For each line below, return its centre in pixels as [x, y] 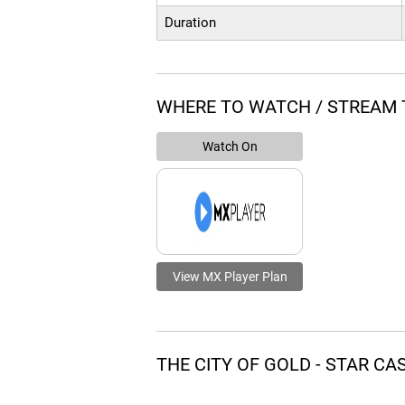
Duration [191, 23]
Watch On [230, 147]
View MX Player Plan [230, 277]
